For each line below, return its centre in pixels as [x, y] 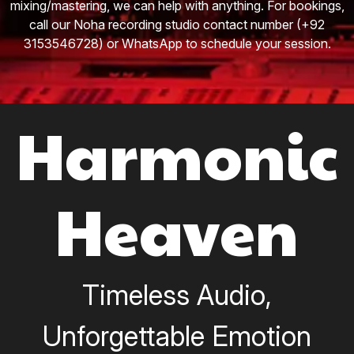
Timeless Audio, [177, 295]
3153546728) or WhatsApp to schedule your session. [177, 44]
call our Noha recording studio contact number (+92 [177, 25]
